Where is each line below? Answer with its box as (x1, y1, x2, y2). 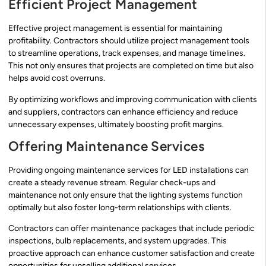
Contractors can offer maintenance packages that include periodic (8, 223, 255, 234)
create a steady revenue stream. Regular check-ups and (8, 177, 216, 188)
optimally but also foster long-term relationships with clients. (8, 202, 232, 213)
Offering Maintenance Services (8, 138, 205, 154)
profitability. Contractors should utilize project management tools (8, 36, 249, 46)
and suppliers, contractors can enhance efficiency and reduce (8, 106, 238, 117)
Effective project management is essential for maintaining (8, 23, 222, 34)
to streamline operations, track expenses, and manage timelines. (8, 48, 245, 59)
